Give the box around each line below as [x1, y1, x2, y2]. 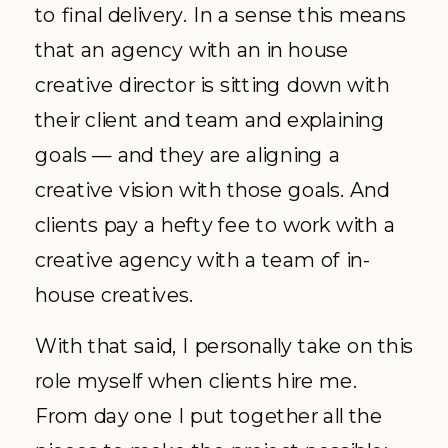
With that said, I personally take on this [35, 332, 413, 358]
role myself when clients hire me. [35, 367, 357, 393]
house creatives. [35, 280, 194, 307]
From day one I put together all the [35, 402, 383, 428]
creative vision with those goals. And [35, 175, 390, 202]
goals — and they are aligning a [35, 140, 341, 167]
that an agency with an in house [35, 35, 349, 62]
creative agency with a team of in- [35, 245, 370, 272]
